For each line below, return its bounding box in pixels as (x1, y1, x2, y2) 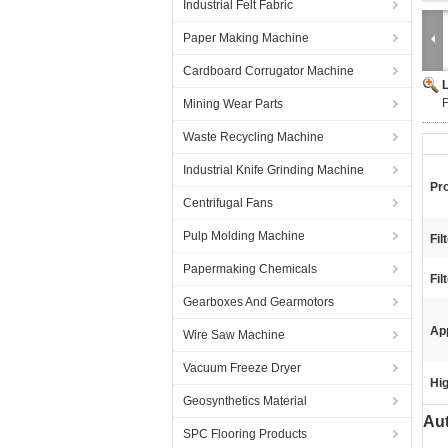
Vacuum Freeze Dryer (183, 361, 301, 375)
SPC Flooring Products (183, 427, 307, 441)
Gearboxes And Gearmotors (183, 295, 334, 309)
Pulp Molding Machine (183, 229, 305, 243)
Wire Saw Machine (183, 328, 285, 342)
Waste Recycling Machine (183, 130, 324, 144)
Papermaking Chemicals (183, 262, 317, 276)
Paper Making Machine (183, 31, 309, 45)
